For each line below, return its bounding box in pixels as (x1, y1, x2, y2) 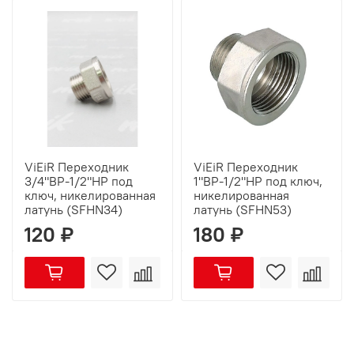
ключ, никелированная (24, 187, 156, 204)
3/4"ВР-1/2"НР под (24, 173, 133, 190)
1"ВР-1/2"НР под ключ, (194, 173, 322, 190)
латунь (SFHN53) (194, 201, 292, 218)
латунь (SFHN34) (24, 201, 122, 218)
